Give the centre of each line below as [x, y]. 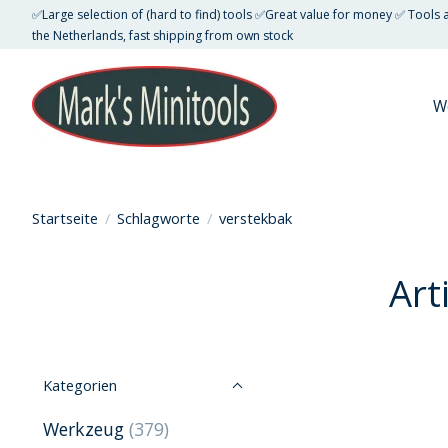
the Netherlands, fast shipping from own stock [162, 35]
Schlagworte [158, 217]
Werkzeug [86, 429]
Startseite [65, 217]
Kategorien [80, 385]
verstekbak [255, 217]
